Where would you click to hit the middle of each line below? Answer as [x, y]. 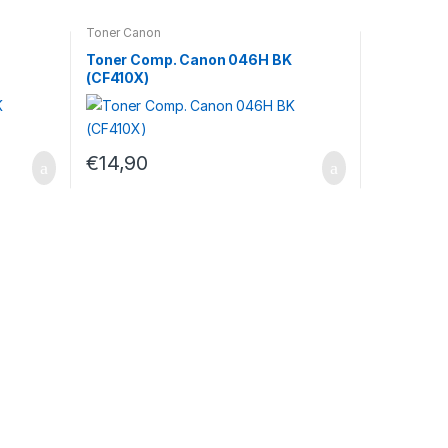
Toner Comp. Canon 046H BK [188, 60]
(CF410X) [117, 78]
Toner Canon [123, 32]
